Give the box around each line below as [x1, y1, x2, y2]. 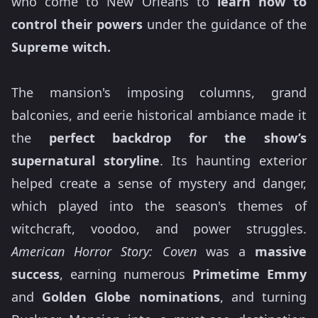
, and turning [219, 288, 307, 306]
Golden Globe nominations [42, 288, 220, 306]
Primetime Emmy [192, 265, 307, 283]
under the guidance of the [143, 16, 307, 33]
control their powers [11, 16, 143, 33]
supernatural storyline [11, 152, 160, 170]
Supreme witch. [11, 38, 111, 56]
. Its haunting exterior [160, 152, 307, 170]
